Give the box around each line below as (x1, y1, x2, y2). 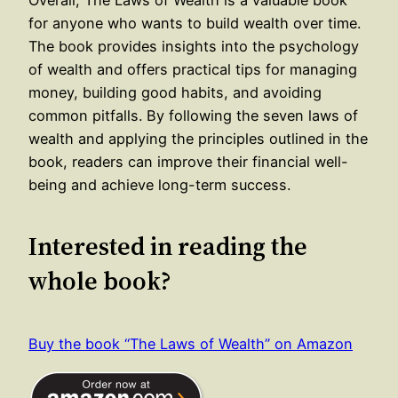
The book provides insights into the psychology (28, 36, 359, 55)
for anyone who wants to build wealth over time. (28, 13, 361, 32)
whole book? (28, 264, 171, 298)
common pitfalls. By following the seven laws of (28, 106, 358, 124)
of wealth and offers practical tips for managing (28, 60, 357, 78)
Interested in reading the (28, 229, 307, 264)
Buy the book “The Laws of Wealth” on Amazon (28, 334, 353, 353)
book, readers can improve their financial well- (28, 152, 348, 171)
